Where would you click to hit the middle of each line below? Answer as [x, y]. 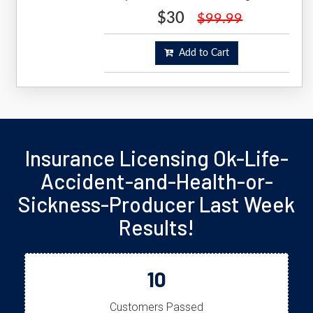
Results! [156, 227]
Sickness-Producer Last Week [156, 204]
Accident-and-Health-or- [156, 181]
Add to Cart [201, 53]
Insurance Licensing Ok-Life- [156, 158]
